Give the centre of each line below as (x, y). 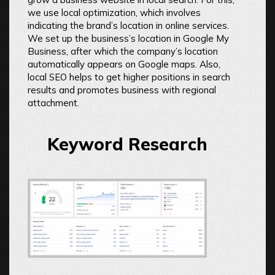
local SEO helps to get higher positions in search (129, 77)
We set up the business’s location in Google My (128, 39)
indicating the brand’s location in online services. (128, 26)
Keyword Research (127, 144)
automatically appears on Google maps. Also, (124, 64)
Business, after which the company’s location (123, 52)
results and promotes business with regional (122, 90)
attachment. (53, 103)
